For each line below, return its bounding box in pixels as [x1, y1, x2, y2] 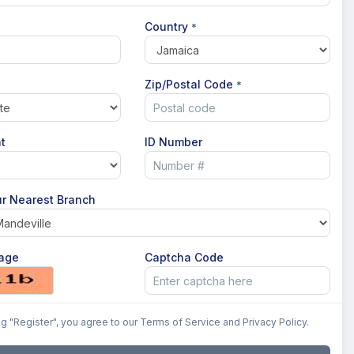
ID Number [145, 135, 202, 149]
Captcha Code [145, 250, 224, 264]
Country [145, 20, 191, 33]
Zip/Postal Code [145, 77, 236, 91]
